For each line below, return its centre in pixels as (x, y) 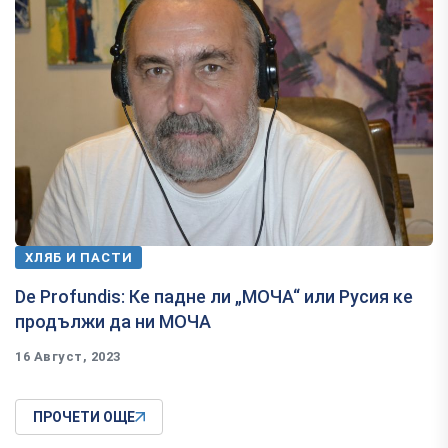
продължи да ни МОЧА (113, 322)
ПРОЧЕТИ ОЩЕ (84, 417)
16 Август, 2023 (68, 357)
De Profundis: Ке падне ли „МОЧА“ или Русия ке (214, 297)
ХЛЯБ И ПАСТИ (79, 258)
